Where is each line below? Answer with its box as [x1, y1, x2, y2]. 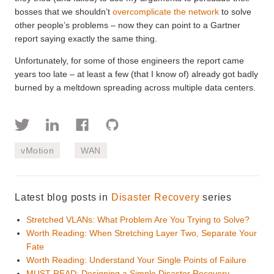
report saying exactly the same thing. [15, 33, 157, 43]
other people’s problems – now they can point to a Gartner [15, 20, 240, 30]
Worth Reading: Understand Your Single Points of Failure [26, 254, 247, 265]
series [199, 191, 232, 202]
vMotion [21, 145, 54, 155]
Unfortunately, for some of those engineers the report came [15, 55, 244, 65]
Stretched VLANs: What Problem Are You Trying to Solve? [26, 214, 250, 224]
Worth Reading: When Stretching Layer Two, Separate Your [26, 228, 257, 238]
